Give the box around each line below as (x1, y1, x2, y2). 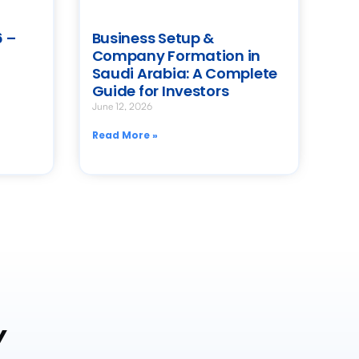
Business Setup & (91, 28, 215, 49)
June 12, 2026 (91, 100, 152, 113)
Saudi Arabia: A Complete (91, 63, 278, 84)
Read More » (91, 128, 158, 143)
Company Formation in (91, 46, 261, 67)
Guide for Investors (91, 81, 229, 102)
